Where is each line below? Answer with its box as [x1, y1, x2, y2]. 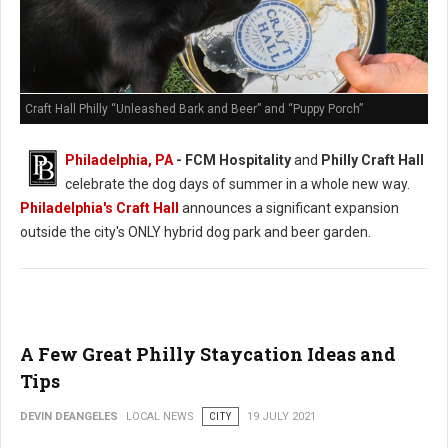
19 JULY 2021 [247, 409, 316, 423]
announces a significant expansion [182, 199, 399, 216]
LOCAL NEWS [126, 409, 194, 423]
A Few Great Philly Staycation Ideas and [20, 341, 396, 366]
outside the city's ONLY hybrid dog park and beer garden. [20, 223, 371, 240]
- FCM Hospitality [173, 151, 291, 168]
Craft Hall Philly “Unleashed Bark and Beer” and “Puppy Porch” [25, 101, 363, 116]
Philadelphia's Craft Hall [20, 199, 179, 216]
